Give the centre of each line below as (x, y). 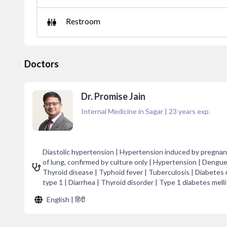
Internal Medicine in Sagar (122, 111)
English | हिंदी (66, 199)
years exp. (194, 111)
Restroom (83, 21)
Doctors (42, 64)
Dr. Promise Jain (113, 96)
